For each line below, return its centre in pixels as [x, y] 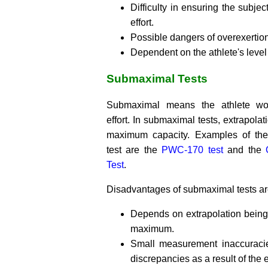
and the [244, 150]
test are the [134, 150]
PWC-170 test [192, 150]
